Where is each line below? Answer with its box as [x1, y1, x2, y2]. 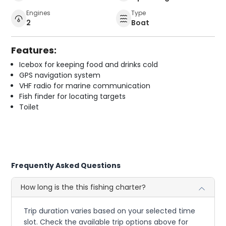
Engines [26, 8, 51, 17]
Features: [11, 43, 57, 56]
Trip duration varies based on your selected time [24, 205, 196, 216]
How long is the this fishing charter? [21, 182, 146, 192]
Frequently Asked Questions [11, 160, 121, 171]
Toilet [19, 101, 39, 112]
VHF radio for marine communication [19, 80, 151, 91]
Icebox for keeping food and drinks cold [19, 59, 158, 70]
